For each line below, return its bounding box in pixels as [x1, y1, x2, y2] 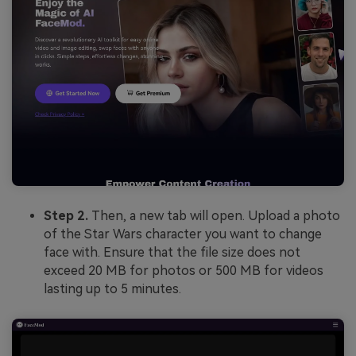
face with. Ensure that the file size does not [44, 244, 300, 260]
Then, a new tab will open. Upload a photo [91, 207, 340, 223]
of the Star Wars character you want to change [44, 226, 322, 242]
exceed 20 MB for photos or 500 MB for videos [44, 262, 323, 278]
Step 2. [44, 207, 91, 223]
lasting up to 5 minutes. [44, 281, 181, 296]
